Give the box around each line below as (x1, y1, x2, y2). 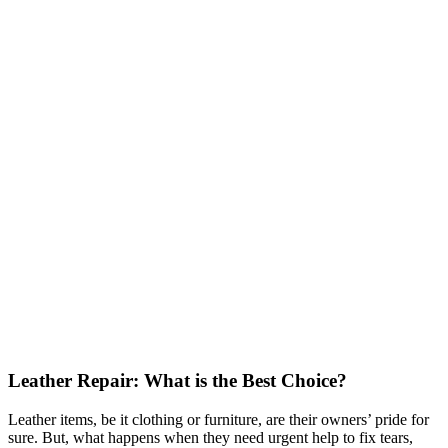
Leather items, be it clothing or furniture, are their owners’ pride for (8, 410, 429, 428)
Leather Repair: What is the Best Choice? (8, 370, 347, 392)
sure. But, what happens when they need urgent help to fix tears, (8, 428, 413, 446)
